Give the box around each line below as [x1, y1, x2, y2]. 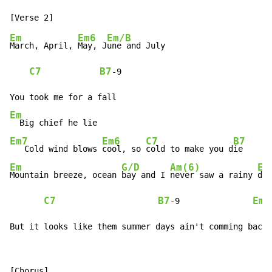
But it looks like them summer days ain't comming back [10, 222, 267, 232]
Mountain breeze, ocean [10, 170, 121, 180]
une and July [107, 41, 165, 51]
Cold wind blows [10, 144, 102, 154]
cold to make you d [146, 144, 233, 154]
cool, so [102, 144, 146, 154]
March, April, [10, 41, 78, 51]
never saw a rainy [170, 170, 257, 180]
